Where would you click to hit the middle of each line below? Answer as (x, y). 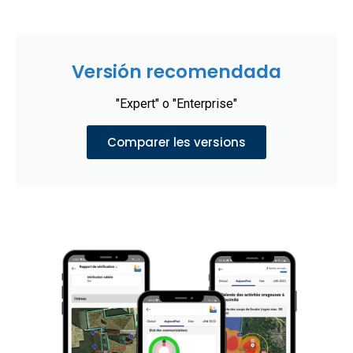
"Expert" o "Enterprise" (176, 104)
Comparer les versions (176, 143)
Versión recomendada (176, 72)
